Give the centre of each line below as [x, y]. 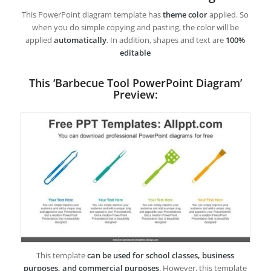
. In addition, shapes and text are [166, 40]
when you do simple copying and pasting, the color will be [135, 27]
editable [135, 52]
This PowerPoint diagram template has [93, 14]
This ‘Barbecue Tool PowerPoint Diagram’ [135, 83]
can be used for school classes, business [161, 255]
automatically [80, 40]
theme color [185, 14]
